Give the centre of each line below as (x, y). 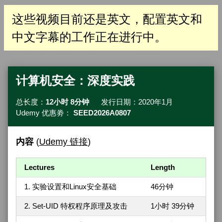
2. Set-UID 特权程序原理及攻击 (76, 206)
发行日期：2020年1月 (131, 102)
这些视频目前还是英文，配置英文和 (107, 19)
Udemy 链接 (63, 141)
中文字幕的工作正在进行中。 (89, 37)
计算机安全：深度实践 (75, 80)
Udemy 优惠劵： (45, 113)
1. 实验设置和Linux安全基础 (70, 186)
